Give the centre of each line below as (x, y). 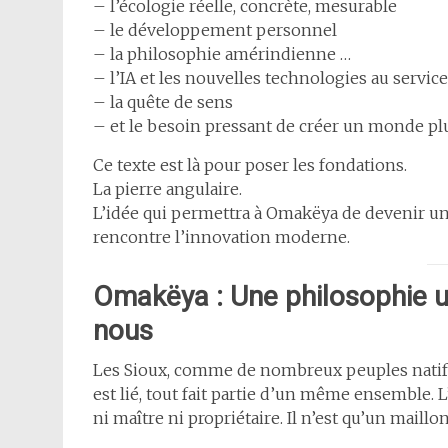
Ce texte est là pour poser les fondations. (250, 165)
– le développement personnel (215, 30)
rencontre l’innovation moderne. (221, 237)
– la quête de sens (163, 102)
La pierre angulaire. (167, 189)
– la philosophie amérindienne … (222, 54)
